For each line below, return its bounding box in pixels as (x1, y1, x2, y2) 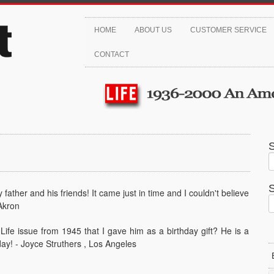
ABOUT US (135, 26, 172, 34)
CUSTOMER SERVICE (190, 26, 267, 34)
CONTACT (94, 50, 129, 59)
